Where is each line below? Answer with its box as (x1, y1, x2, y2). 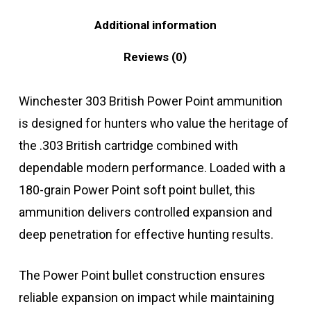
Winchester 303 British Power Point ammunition (18, 94, 283, 109)
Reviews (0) (124, 50, 187, 65)
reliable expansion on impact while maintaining (18, 290, 274, 305)
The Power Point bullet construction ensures (18, 268, 265, 283)
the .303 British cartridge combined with (18, 138, 238, 153)
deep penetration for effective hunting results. (18, 227, 274, 242)
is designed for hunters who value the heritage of (18, 116, 289, 131)
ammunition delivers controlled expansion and (18, 205, 272, 220)
